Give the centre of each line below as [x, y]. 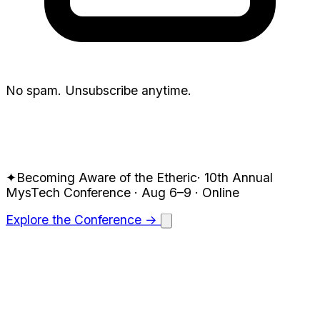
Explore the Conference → [83, 219]
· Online [215, 192]
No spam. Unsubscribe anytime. [99, 91]
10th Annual [237, 177]
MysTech [35, 192]
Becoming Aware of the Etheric [107, 177]
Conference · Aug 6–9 [127, 192]
